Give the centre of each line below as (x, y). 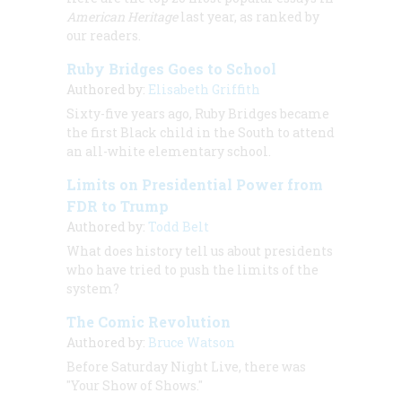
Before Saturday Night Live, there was (186, 367)
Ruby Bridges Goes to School (171, 69)
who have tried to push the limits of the (192, 270)
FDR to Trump (118, 206)
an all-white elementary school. (169, 152)
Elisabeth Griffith (204, 90)
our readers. (104, 36)
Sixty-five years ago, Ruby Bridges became (198, 114)
